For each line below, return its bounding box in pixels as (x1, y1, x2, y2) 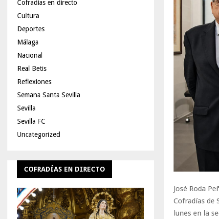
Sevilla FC (17, 117, 45, 125)
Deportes (17, 25, 44, 33)
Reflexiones (17, 78, 51, 86)
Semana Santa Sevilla (17, 91, 80, 99)
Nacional (17, 51, 43, 59)
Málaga (17, 38, 39, 46)
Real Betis (17, 65, 46, 72)
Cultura (17, 12, 39, 20)
